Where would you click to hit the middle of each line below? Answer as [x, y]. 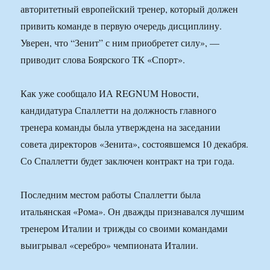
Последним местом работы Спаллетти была [111, 195]
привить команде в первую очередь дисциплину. [121, 26]
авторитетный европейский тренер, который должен [130, 9]
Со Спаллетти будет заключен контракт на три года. [128, 161]
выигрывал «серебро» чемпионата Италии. [110, 245]
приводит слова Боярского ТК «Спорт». [103, 60]
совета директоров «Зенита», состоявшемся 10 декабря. [135, 144]
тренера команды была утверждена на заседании [121, 127]
